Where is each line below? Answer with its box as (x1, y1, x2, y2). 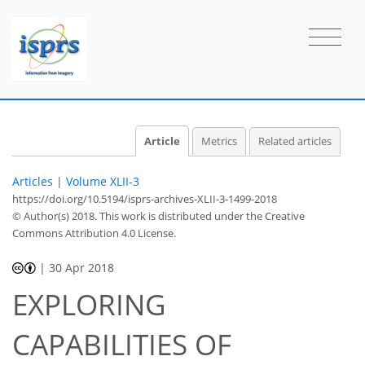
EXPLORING (12, 285, 165, 324)
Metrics (200, 134, 237, 148)
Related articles (258, 134, 332, 148)
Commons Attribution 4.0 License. (12, 225, 176, 240)
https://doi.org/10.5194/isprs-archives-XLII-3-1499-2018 (12, 191, 277, 206)
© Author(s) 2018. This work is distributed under (12, 208, 246, 223)
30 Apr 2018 (49, 259, 115, 275)
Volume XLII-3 (66, 173, 139, 189)
